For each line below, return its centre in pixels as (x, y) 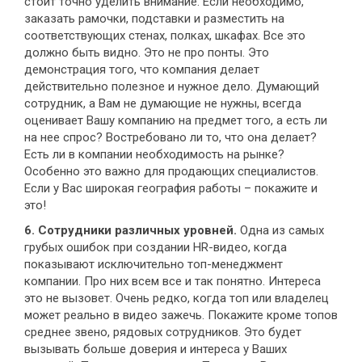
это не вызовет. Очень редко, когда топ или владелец (177, 299)
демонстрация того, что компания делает (142, 70)
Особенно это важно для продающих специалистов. (171, 172)
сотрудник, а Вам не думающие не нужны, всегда (163, 104)
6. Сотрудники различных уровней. (130, 231)
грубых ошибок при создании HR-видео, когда (156, 248)
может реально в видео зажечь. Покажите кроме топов (181, 316)
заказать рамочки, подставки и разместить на (154, 19)
